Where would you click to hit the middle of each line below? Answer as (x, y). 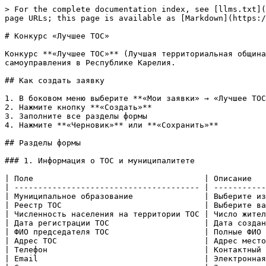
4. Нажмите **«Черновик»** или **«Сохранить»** (112, 125)
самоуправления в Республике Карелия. (90, 63)
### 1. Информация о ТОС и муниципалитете (100, 161)
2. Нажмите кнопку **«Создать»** (78, 107)
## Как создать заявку (55, 80)
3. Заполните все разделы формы (76, 116)
